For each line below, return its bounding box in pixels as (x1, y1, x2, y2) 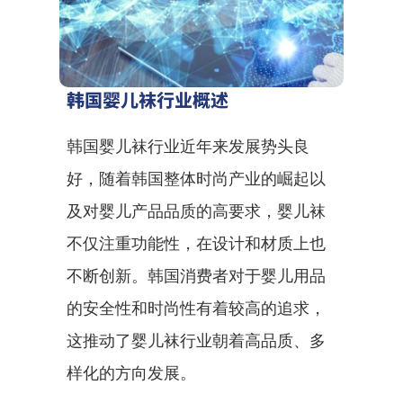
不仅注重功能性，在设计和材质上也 (67, 234, 326, 253)
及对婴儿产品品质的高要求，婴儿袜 (67, 201, 326, 220)
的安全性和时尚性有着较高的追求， (67, 299, 326, 318)
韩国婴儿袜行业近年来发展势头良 (67, 137, 309, 156)
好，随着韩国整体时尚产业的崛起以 (67, 169, 326, 188)
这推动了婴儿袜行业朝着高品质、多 (67, 331, 326, 350)
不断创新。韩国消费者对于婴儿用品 (67, 266, 326, 285)
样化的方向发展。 (67, 363, 196, 382)
